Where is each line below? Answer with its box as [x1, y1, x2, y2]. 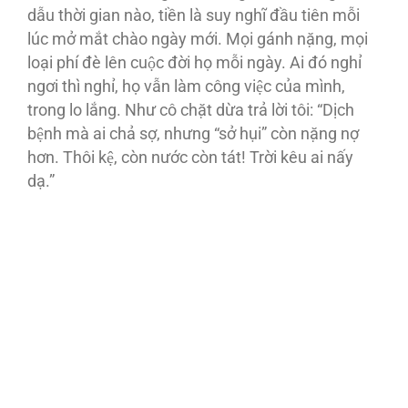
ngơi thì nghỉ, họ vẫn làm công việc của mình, [27, 77, 345, 97]
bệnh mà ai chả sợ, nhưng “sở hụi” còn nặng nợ [27, 125, 359, 144]
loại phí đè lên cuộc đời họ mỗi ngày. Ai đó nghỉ [27, 54, 362, 73]
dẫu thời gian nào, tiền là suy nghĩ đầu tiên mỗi [27, 6, 360, 25]
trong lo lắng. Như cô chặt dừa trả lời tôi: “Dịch [27, 101, 354, 120]
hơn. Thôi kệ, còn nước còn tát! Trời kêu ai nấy [27, 148, 353, 168]
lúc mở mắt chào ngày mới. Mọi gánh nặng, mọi [27, 30, 368, 49]
